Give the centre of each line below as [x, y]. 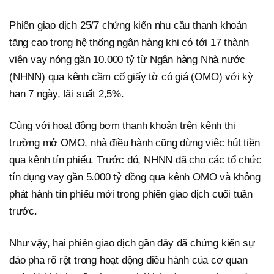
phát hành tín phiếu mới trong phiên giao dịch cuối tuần [131, 194]
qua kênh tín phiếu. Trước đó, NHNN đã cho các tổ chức [135, 160]
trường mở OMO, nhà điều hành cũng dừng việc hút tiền [135, 143]
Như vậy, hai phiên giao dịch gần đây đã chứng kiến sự [132, 243]
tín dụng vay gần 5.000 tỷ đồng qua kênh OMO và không [135, 177]
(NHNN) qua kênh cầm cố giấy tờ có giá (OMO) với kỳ [131, 77]
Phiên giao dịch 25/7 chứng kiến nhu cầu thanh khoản [128, 26]
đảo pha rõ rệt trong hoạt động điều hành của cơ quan [128, 261]
